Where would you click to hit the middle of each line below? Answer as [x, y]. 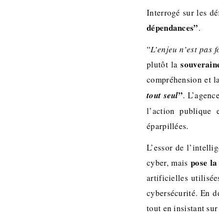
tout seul [163, 95]
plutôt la [164, 64]
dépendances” [173, 28]
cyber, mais [169, 163]
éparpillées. [169, 126]
